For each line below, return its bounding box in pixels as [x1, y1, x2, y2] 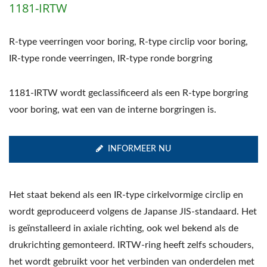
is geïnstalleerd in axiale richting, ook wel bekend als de [9, 223, 238, 233]
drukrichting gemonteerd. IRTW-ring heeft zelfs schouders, [9, 240, 254, 250]
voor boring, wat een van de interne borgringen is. [9, 104, 216, 114]
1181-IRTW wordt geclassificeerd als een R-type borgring [9, 88, 248, 98]
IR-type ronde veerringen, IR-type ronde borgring [9, 53, 212, 63]
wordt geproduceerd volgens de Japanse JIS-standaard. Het [9, 206, 257, 216]
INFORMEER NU [108, 144, 171, 153]
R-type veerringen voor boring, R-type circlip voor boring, [9, 36, 248, 46]
